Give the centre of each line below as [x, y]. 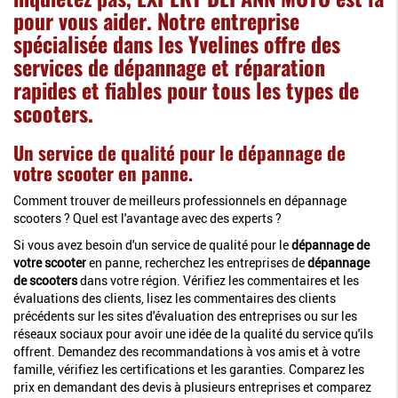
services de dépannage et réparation [169, 66]
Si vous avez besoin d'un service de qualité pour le [152, 244]
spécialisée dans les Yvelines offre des [177, 43]
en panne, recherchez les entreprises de [197, 262]
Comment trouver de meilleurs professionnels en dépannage [180, 200]
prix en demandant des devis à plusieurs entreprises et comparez [192, 386]
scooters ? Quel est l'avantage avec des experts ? [147, 218]
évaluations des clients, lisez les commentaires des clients [175, 298]
